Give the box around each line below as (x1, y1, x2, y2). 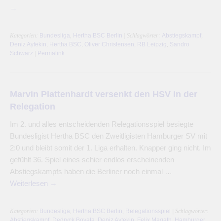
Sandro (170, 40, 189, 48)
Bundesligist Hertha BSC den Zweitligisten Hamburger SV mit (10, 131, 207, 140)
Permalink (37, 49, 65, 57)
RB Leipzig (137, 40, 167, 48)
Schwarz (10, 49, 33, 57)
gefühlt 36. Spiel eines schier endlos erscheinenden (10, 155, 174, 164)
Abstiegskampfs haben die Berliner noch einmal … (10, 167, 172, 176)
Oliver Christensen (84, 40, 134, 48)
